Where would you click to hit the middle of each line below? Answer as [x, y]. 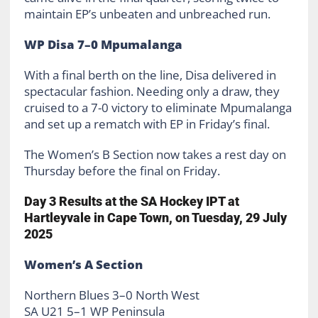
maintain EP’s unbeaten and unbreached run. [147, 14]
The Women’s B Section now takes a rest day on [155, 155]
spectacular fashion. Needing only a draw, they [152, 92]
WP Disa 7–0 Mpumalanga [103, 45]
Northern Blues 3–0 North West [111, 295]
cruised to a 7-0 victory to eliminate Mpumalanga [158, 108]
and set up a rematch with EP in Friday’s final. [147, 124]
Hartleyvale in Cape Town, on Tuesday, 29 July [155, 218]
